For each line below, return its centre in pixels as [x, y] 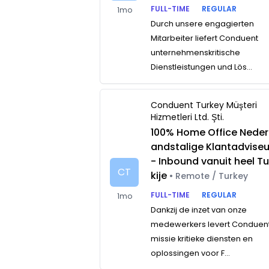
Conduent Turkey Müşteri [204, 105]
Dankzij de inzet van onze [199, 210]
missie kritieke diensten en [202, 239]
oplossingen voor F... [191, 253]
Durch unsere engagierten [203, 24]
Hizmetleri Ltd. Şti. [188, 117]
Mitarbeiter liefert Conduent [205, 38]
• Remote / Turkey [209, 176]
